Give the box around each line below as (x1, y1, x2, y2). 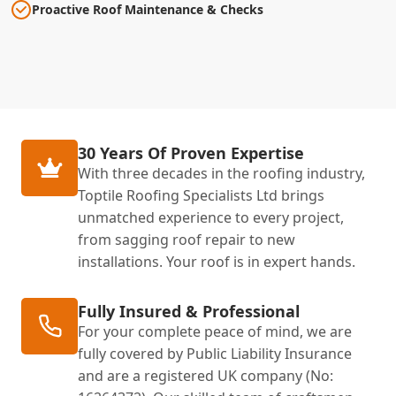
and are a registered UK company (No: (78, 365, 333, 385)
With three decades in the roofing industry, (78, 163, 365, 183)
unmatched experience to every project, (78, 207, 344, 227)
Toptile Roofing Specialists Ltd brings (78, 185, 324, 205)
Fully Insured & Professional (78, 300, 300, 322)
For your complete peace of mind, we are (78, 321, 352, 341)
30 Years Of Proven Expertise (78, 141, 304, 164)
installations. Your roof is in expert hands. (78, 251, 355, 271)
